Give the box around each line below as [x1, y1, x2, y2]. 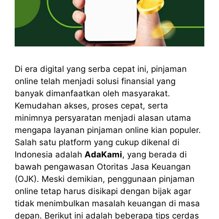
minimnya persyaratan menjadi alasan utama [15, 113, 191, 123]
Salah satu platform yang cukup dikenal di [15, 137, 179, 148]
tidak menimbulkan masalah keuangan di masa [15, 198, 200, 209]
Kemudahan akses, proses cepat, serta [15, 101, 168, 111]
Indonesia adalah [15, 150, 85, 160]
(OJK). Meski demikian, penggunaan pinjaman [15, 174, 195, 184]
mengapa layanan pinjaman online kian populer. [15, 125, 201, 135]
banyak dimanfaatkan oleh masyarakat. [15, 88, 170, 99]
